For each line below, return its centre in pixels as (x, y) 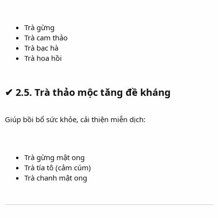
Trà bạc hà (41, 48)
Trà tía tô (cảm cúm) (58, 168)
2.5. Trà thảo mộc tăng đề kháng (93, 92)
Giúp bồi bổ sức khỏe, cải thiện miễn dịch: (75, 119)
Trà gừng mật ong (54, 157)
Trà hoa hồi (43, 58)
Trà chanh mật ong (56, 178)
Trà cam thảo (46, 38)
